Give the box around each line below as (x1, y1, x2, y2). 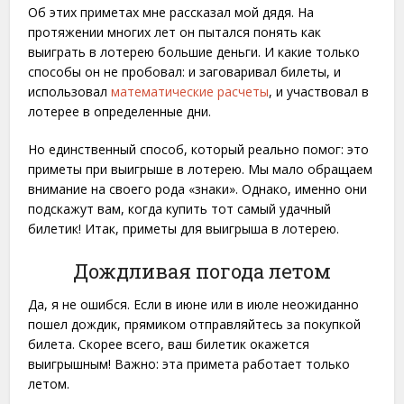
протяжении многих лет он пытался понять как (28, 23, 322, 41)
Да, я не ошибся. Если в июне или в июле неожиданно (28, 295, 360, 313)
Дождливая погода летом (73, 257, 331, 284)
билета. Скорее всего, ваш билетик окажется (28, 335, 310, 353)
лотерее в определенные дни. (28, 102, 212, 120)
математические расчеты (111, 82, 270, 100)
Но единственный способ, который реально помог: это (28, 140, 370, 158)
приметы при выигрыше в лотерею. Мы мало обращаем (28, 160, 373, 178)
